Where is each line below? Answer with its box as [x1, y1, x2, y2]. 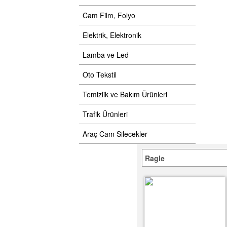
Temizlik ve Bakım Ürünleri [83, 89, 167, 99]
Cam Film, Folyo [83, 10, 135, 20]
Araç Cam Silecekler [83, 129, 147, 139]
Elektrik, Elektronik [83, 30, 141, 40]
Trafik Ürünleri [83, 109, 128, 119]
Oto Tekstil [83, 69, 117, 80]
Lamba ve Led [83, 50, 129, 60]
